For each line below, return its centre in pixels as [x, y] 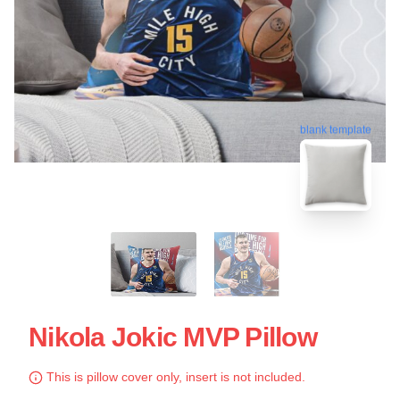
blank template [336, 128]
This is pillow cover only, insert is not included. [174, 376]
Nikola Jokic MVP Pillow [173, 337]
